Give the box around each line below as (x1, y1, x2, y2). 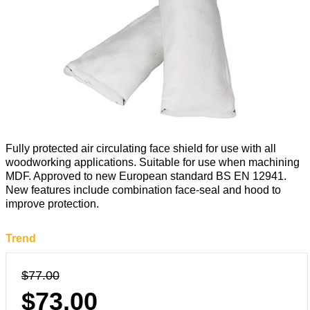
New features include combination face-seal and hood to (6, 184, 281, 196)
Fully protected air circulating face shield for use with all (6, 143, 276, 154)
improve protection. (6, 198, 99, 210)
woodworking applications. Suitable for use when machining (6, 156, 300, 168)
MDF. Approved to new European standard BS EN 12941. (6, 170, 286, 182)
